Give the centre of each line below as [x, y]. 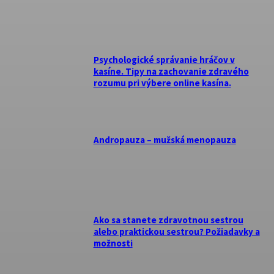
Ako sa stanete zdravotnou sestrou [168, 220]
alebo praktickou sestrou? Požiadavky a [176, 231]
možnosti [113, 243]
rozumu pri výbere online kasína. [162, 83]
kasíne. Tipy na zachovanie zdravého [171, 72]
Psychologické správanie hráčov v [164, 60]
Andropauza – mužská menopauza [165, 139]
